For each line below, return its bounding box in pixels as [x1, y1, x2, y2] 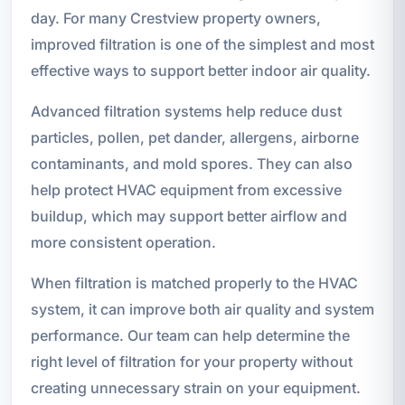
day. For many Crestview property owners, [30, 9, 321, 28]
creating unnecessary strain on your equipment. [30, 379, 361, 398]
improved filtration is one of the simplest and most [30, 35, 374, 54]
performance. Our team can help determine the [30, 326, 350, 345]
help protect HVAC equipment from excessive [30, 181, 342, 200]
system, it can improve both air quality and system [30, 300, 374, 319]
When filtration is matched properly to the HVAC [30, 274, 358, 293]
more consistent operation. [30, 233, 216, 252]
